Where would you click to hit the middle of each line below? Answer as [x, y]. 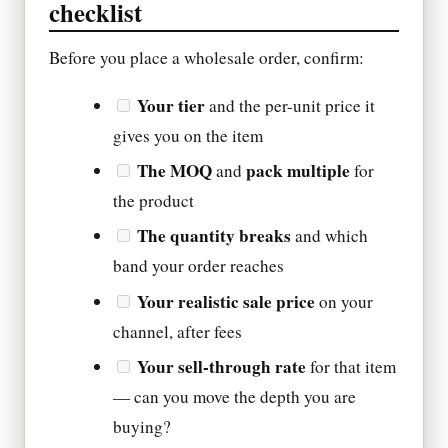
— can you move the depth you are [235, 396]
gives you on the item [188, 136]
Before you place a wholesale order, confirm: [206, 58]
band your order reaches [199, 266]
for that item [351, 366]
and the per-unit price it [290, 106]
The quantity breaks [214, 236]
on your [344, 301]
